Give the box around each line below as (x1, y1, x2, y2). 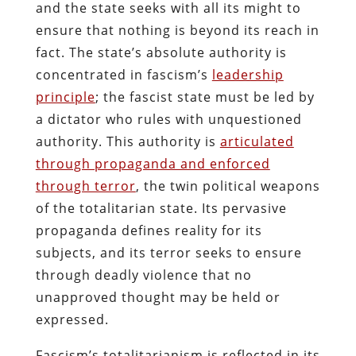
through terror (35, 176, 136, 195)
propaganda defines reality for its (35, 221, 262, 239)
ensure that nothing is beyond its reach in (35, 21, 319, 39)
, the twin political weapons (135, 176, 320, 195)
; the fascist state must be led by (95, 87, 315, 106)
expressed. (35, 310, 109, 328)
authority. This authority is (35, 132, 220, 150)
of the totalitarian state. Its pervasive (35, 199, 287, 217)
